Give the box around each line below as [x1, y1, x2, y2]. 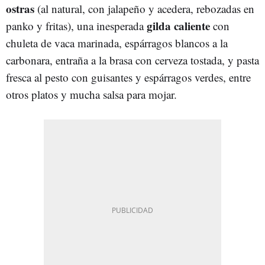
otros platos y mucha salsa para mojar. [6, 87, 177, 102]
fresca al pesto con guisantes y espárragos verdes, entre [6, 70, 251, 85]
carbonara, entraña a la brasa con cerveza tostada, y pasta [6, 53, 259, 68]
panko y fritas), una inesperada [6, 18, 144, 34]
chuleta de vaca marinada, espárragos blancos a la [6, 35, 228, 51]
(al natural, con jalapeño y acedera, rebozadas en [34, 1, 254, 17]
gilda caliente [144, 18, 210, 34]
